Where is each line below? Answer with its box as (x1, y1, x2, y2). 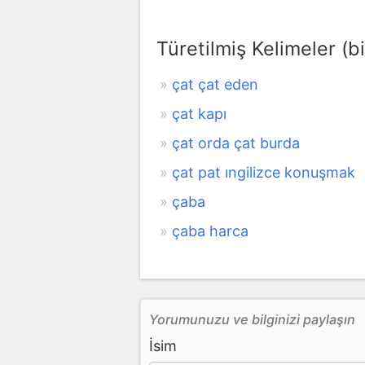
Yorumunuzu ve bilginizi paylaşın (149, 310, 355, 328)
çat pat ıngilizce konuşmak (172, 163, 355, 181)
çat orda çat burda (172, 134, 300, 152)
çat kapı (172, 104, 226, 122)
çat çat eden (172, 75, 258, 93)
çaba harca (172, 222, 248, 240)
